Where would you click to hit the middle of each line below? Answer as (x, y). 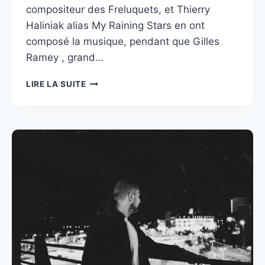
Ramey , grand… (64, 58)
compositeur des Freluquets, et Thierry (118, 10)
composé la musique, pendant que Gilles (122, 42)
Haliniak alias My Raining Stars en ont (115, 26)
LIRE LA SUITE (56, 84)
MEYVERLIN (111, 81)
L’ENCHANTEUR (119, 94)
